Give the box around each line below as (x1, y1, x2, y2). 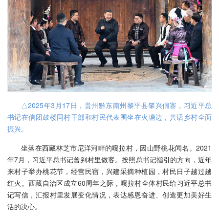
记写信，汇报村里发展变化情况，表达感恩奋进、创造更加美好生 (7, 189, 212, 199)
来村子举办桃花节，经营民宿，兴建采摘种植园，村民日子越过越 (7, 166, 212, 176)
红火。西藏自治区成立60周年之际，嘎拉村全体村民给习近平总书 (7, 177, 212, 188)
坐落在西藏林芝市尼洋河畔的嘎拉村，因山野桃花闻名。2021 (21, 142, 212, 153)
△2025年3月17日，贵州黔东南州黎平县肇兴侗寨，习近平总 (21, 100, 212, 110)
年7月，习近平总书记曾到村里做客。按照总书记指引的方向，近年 (7, 154, 212, 164)
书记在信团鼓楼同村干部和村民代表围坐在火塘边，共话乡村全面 (7, 111, 212, 122)
